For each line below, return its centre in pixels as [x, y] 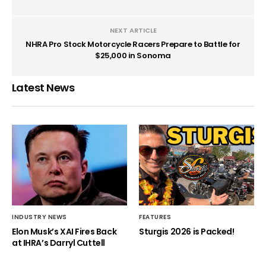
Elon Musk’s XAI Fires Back [64, 232]
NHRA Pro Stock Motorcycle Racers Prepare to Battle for [133, 44]
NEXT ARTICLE [133, 30]
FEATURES [155, 217]
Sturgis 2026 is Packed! [187, 232]
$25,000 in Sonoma [133, 55]
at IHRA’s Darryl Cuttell [58, 243]
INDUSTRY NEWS [39, 217]
